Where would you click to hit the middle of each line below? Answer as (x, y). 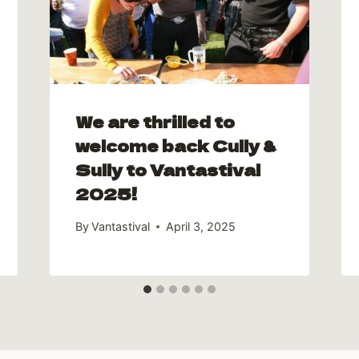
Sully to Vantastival (167, 169)
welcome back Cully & (175, 145)
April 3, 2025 (200, 227)
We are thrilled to (155, 121)
